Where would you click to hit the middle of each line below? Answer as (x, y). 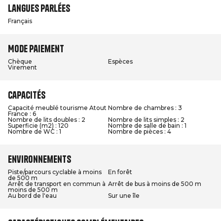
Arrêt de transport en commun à (57, 184)
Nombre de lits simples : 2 (146, 120)
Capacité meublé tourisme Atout (57, 108)
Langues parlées (39, 8)
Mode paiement (36, 49)
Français (20, 21)
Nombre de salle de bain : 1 (147, 126)
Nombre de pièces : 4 (140, 131)
